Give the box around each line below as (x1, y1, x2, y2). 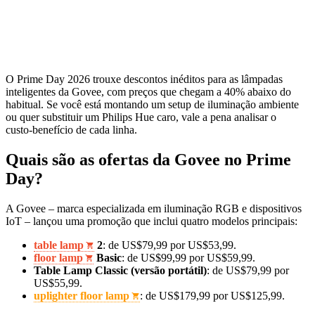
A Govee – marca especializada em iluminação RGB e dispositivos (6, 202, 302, 214)
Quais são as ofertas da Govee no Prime (6, 150, 291, 169)
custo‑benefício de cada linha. (6, 123, 137, 136)
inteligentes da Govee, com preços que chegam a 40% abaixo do (6, 85, 291, 98)
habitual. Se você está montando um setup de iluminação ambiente (6, 98, 299, 110)
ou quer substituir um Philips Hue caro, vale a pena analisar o (6, 110, 276, 123)
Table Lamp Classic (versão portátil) (34, 264, 207, 276)
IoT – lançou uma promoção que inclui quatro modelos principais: (6, 214, 297, 227)
